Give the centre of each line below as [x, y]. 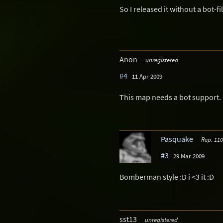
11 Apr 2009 [147, 76]
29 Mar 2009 [189, 156]
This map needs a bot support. [170, 97]
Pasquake [177, 139]
